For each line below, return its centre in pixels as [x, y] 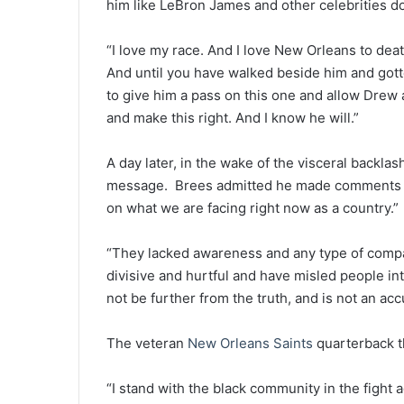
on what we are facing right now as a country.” [252, 208]
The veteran [147, 344]
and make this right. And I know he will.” [233, 118]
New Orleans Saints [250, 344]
